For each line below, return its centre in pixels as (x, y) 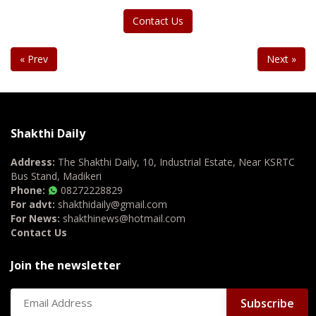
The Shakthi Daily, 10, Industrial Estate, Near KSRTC (175, 162)
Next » (281, 59)
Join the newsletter (66, 265)
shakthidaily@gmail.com (113, 204)
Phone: (29, 190)
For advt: (33, 204)
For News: (35, 218)
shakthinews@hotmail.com (124, 218)
